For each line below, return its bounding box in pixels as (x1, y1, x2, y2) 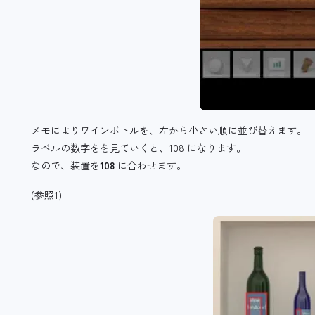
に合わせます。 (115, 158, 186, 173)
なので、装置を (31, 158, 100, 173)
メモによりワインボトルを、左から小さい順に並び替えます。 (31, 123, 307, 138)
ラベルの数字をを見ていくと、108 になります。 (31, 141, 246, 155)
